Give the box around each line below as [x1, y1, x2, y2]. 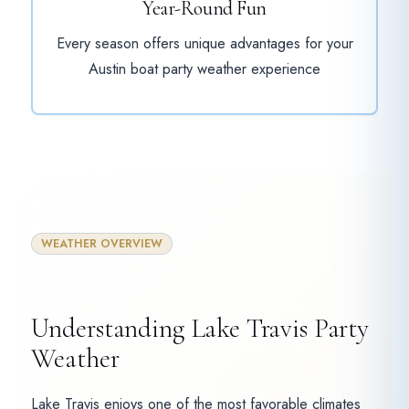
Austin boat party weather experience [89, 58, 320, 80]
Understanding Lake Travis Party [30, 311, 370, 344]
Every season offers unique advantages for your [56, 33, 353, 55]
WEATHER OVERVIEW [40, 235, 163, 252]
